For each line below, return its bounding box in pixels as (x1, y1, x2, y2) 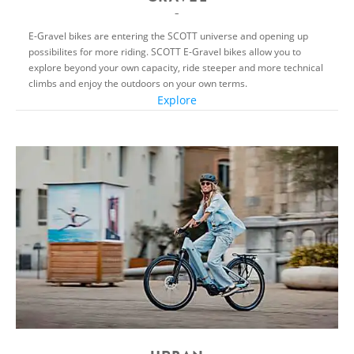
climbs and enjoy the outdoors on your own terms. (28, 76, 247, 89)
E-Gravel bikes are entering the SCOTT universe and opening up (28, 28, 308, 42)
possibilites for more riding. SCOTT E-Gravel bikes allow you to (28, 44, 301, 58)
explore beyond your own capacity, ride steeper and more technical (28, 60, 323, 73)
